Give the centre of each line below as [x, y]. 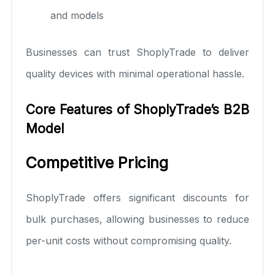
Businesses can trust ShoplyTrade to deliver [137, 52]
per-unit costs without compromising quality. [129, 240]
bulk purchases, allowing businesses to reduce [137, 219]
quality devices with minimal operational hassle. [135, 73]
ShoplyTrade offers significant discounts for [137, 197]
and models [77, 15]
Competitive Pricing [97, 162]
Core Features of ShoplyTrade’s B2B [137, 109]
